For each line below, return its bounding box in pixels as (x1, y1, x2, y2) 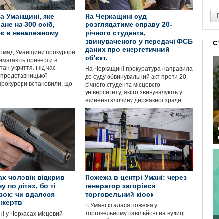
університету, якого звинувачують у (85, 89, 182, 96)
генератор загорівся (85, 182, 155, 190)
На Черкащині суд (85, 12, 147, 20)
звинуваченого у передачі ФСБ (85, 37, 193, 45)
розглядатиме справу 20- (85, 21, 172, 28)
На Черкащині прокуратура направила (85, 66, 193, 72)
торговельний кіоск (85, 190, 153, 198)
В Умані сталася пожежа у (85, 202, 157, 209)
